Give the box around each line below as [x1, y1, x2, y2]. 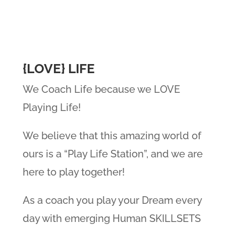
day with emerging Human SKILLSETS [22, 212, 201, 225]
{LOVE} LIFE [22, 61, 95, 77]
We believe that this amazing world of [22, 130, 201, 142]
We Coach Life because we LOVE [22, 83, 180, 96]
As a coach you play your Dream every [22, 194, 202, 207]
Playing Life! [22, 101, 81, 114]
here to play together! [22, 166, 125, 179]
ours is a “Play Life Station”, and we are [22, 148, 203, 160]
